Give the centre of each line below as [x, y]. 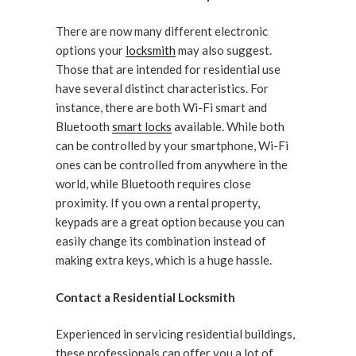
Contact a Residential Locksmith [145, 297]
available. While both [228, 127]
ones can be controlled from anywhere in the [172, 165]
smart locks [142, 127]
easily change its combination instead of [161, 241]
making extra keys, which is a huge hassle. [164, 260]
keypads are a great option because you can [170, 222]
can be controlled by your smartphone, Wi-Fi [172, 146]
